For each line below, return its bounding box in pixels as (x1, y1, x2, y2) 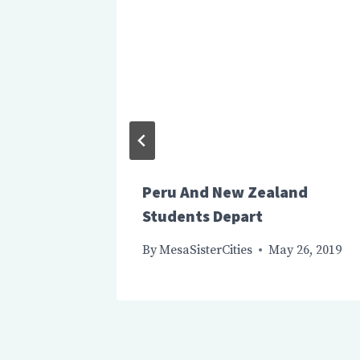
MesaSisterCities (159, 242, 253, 259)
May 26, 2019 (268, 242, 342, 259)
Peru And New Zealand (142, 182, 308, 202)
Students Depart (142, 206, 263, 227)
